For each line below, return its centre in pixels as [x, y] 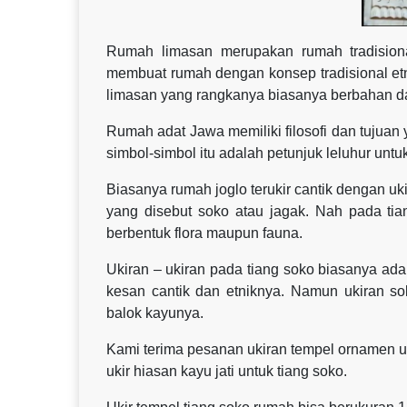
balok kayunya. [155, 313]
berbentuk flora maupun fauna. [204, 233]
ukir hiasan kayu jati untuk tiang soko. [227, 371]
